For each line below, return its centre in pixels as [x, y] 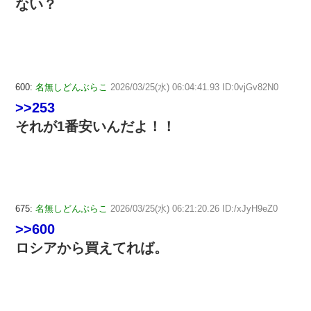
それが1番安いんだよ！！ [95, 126]
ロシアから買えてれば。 [92, 248]
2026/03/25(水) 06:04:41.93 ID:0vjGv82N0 [194, 87]
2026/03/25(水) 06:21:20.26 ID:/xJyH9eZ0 [194, 209]
